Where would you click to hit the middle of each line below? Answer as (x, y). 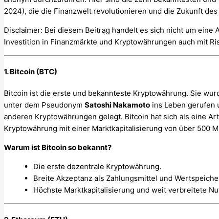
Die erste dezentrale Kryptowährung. (97, 166)
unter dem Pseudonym (44, 105)
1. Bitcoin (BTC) (31, 71)
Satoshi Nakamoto (117, 105)
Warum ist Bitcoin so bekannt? (58, 147)
